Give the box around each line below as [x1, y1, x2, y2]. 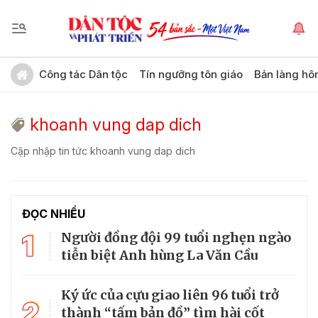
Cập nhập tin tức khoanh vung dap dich [11, 145, 195, 157]
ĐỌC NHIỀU [22, 207, 85, 221]
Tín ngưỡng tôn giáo [139, 67, 243, 81]
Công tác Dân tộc [39, 67, 128, 81]
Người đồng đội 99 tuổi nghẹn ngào [61, 229, 291, 246]
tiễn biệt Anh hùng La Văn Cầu [61, 247, 258, 263]
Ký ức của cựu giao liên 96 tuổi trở [61, 287, 279, 303]
